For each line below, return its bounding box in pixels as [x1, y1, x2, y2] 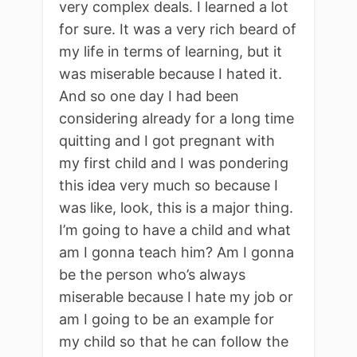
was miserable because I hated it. [59, 65, 282, 82]
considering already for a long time [59, 109, 294, 127]
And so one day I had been [59, 87, 239, 104]
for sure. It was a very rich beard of [59, 20, 296, 37]
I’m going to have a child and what [59, 221, 291, 238]
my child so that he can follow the [59, 332, 288, 350]
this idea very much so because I [59, 176, 278, 194]
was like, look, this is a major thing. [59, 198, 293, 216]
